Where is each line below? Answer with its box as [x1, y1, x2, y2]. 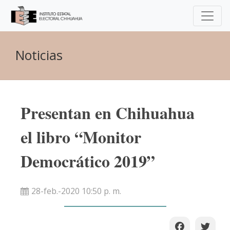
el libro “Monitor [21, 125, 141, 149]
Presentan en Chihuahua [21, 101, 195, 125]
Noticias [15, 46, 63, 64]
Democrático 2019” [21, 149, 155, 174]
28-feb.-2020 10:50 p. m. [31, 185, 121, 197]
